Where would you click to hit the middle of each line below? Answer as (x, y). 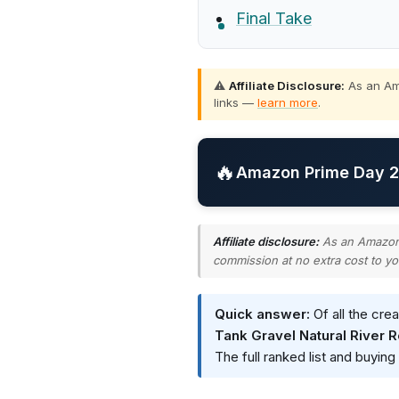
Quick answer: (262, 313)
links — (236, 102)
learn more (288, 102)
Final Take (274, 18)
